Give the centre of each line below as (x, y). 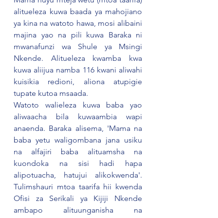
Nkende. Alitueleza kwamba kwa (78, 58)
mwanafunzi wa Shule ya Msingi (78, 46)
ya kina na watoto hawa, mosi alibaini (78, 23)
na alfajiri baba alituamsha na (78, 152)
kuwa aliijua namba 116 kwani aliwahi (78, 70)
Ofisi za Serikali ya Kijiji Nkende (78, 198)
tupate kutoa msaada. (51, 93)
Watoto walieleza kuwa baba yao (78, 105)
